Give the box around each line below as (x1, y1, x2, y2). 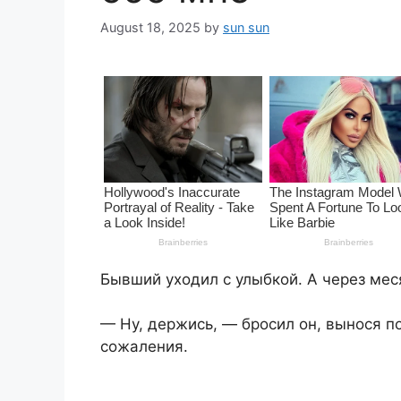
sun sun (223, 20, 269, 36)
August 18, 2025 (100, 20, 200, 36)
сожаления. (100, 337, 188, 356)
